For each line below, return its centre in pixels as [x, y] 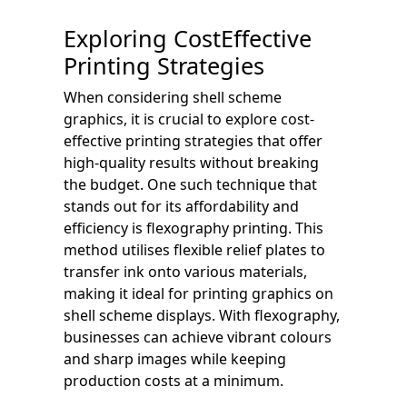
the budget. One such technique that [190, 184]
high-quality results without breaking [191, 162]
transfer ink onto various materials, [185, 271]
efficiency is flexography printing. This [194, 228]
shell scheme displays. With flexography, [202, 315]
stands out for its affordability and [181, 206]
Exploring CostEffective [188, 38]
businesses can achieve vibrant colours [198, 337]
